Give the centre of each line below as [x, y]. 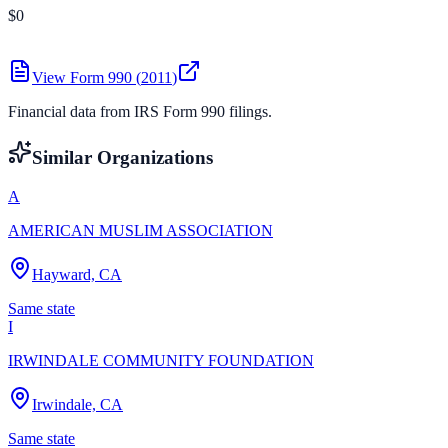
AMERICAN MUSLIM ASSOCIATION [140, 230]
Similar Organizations [122, 157]
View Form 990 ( [86, 78]
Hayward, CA [77, 274]
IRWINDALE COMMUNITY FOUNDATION [161, 360]
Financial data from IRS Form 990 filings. [140, 112]
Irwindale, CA [77, 404]
